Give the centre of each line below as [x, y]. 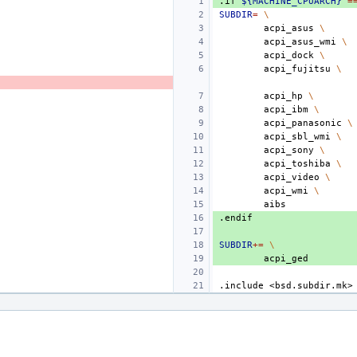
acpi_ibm [286, 110]
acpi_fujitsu [297, 69]
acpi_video [292, 177]
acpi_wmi [286, 191]
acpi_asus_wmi [300, 42]
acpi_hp [283, 96]
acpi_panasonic [303, 123]
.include [241, 286]
